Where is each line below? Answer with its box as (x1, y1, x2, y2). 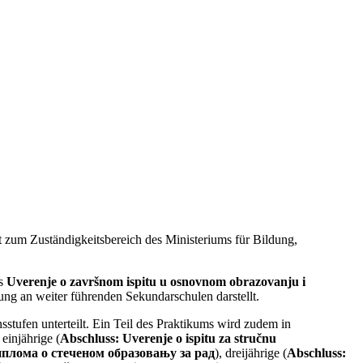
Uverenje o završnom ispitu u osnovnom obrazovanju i (6, 275, 305, 289)
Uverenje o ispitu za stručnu (122, 331, 276, 346)
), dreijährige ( (215, 346, 287, 361)
